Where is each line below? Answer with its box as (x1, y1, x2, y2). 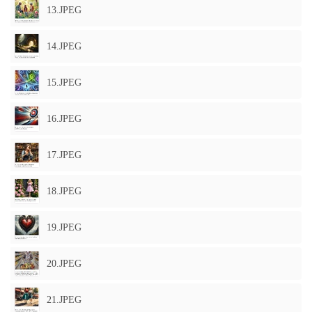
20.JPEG (47, 258, 81, 269)
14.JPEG (47, 41, 81, 52)
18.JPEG (47, 186, 81, 196)
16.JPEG (47, 114, 81, 124)
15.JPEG (47, 77, 81, 88)
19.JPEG (47, 222, 81, 233)
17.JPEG (47, 150, 81, 160)
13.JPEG (47, 5, 81, 15)
